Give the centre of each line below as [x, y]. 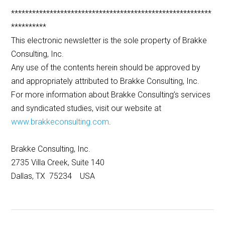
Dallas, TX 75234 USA [53, 176]
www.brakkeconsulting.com [60, 122]
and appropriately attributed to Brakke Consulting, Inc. [105, 81]
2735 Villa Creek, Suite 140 [58, 163]
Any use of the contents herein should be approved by [106, 68]
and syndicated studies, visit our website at [86, 108]
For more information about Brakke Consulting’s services [111, 95]
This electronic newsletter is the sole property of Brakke [109, 41]
